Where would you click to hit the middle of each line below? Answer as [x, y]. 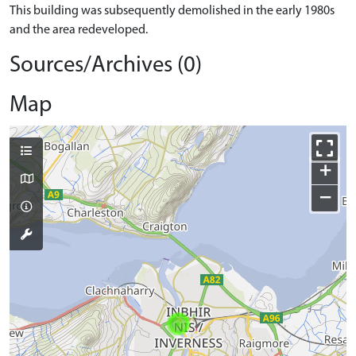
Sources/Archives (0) [106, 66]
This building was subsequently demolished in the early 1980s [172, 11]
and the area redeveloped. [79, 30]
